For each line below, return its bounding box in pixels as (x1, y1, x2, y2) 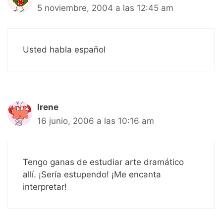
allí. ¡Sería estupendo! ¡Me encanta (23, 169, 161, 180)
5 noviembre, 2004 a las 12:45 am (37, 3, 173, 13)
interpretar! (23, 182, 67, 192)
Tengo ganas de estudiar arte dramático (23, 157, 184, 167)
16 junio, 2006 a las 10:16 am (37, 115, 154, 126)
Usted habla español (23, 44, 106, 55)
